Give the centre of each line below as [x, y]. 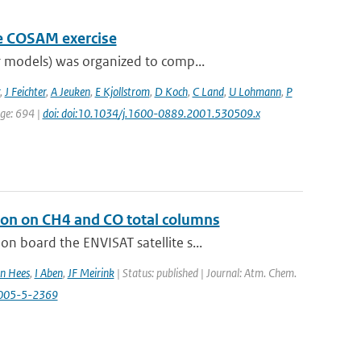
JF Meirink [91, 273]
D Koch [171, 91]
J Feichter [25, 91]
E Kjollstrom [122, 91]
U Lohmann [255, 91]
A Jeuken [70, 91]
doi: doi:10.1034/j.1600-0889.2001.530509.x [151, 113]
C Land [208, 91]
